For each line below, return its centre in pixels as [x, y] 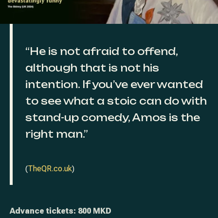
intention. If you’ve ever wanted [114, 85]
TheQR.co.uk [50, 169]
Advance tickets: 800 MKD [61, 211]
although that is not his [92, 68]
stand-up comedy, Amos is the [112, 118]
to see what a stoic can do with [116, 101]
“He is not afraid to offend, [101, 52]
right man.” [56, 134]
